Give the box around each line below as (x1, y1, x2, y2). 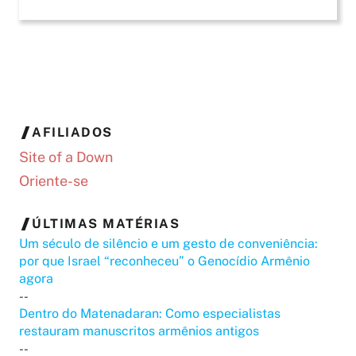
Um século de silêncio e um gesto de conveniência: (19, 236, 318, 252)
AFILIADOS (32, 125, 113, 141)
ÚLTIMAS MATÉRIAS (32, 216, 180, 232)
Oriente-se (19, 172, 88, 190)
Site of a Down (19, 149, 113, 166)
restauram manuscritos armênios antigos (19, 323, 259, 339)
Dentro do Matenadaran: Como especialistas (19, 306, 281, 322)
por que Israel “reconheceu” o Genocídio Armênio (19, 253, 310, 269)
